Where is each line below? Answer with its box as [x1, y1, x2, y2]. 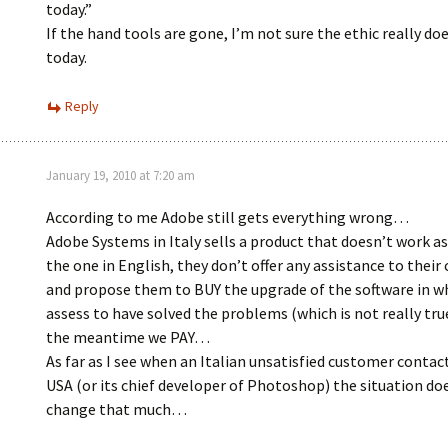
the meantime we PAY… [46, 327, 210, 347]
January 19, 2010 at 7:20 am [46, 167, 195, 184]
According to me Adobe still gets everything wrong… [46, 207, 409, 227]
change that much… [46, 399, 187, 419]
